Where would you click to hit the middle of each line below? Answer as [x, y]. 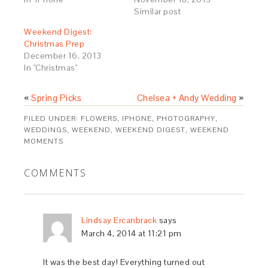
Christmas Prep [54, 43]
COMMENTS [55, 173]
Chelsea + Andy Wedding [187, 98]
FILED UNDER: [53, 118]
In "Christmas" [51, 67]
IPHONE [137, 118]
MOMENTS [44, 141]
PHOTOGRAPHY [186, 118]
